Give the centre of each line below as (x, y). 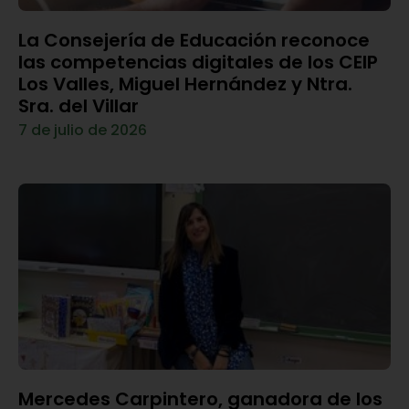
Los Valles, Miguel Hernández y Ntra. (185, 84)
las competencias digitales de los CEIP (198, 63)
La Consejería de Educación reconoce (194, 41)
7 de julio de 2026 (83, 131)
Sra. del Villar (79, 106)
